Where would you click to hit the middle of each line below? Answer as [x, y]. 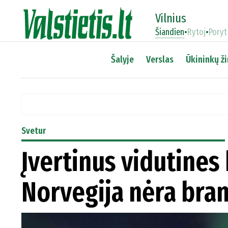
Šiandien [170, 32]
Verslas [160, 59]
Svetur [34, 131]
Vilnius [171, 18]
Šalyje [122, 59]
